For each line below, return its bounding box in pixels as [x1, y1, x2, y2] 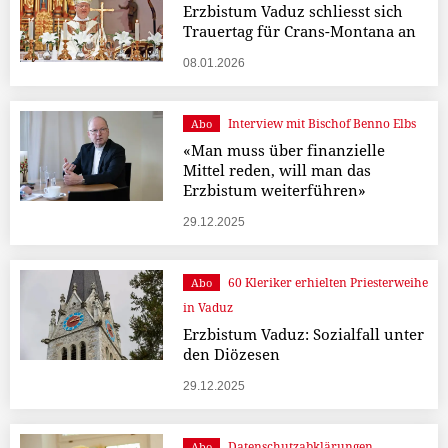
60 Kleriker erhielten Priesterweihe [227, 274, 428, 292]
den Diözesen [182, 344, 280, 365]
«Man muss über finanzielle [182, 140, 385, 161]
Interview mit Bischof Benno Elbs [227, 115, 416, 133]
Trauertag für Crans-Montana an [182, 21, 416, 42]
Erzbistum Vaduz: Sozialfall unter [182, 324, 424, 345]
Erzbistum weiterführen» [182, 180, 366, 201]
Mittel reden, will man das [182, 160, 371, 181]
